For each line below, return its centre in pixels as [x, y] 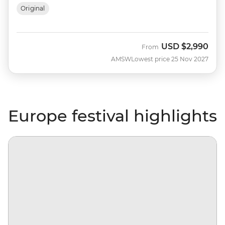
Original [33, 8]
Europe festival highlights [113, 116]
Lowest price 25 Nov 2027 [170, 59]
